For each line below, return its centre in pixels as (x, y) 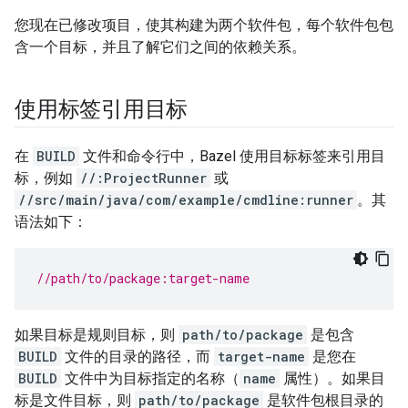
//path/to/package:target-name (143, 278)
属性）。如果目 (332, 378)
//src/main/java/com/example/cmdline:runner (186, 199)
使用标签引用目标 (102, 109)
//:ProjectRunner (143, 178)
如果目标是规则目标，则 (97, 334)
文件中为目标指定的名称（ (150, 378)
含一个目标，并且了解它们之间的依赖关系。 (160, 46)
